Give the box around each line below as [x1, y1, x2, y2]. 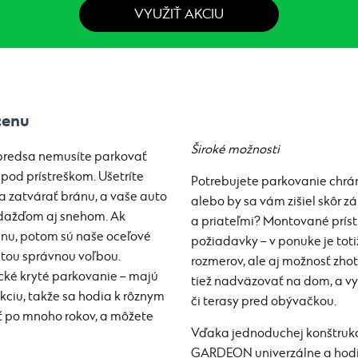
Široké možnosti [191, 142, 280, 157]
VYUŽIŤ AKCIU [134, 6, 224, 23]
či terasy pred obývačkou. [191, 294, 336, 309]
